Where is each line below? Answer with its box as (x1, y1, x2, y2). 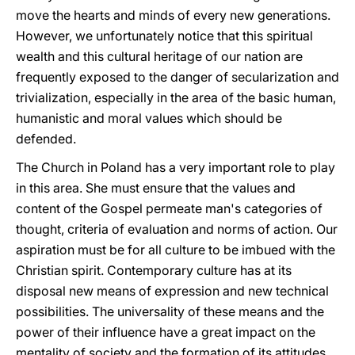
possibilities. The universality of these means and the (16, 303, 324, 319)
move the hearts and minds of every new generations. (16, 7, 330, 23)
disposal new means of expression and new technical (16, 283, 329, 299)
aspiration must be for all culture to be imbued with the (16, 242, 335, 258)
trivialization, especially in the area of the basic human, (16, 90, 336, 105)
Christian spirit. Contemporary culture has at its (16, 262, 292, 278)
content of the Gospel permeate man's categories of (16, 200, 323, 216)
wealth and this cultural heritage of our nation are (16, 48, 303, 64)
